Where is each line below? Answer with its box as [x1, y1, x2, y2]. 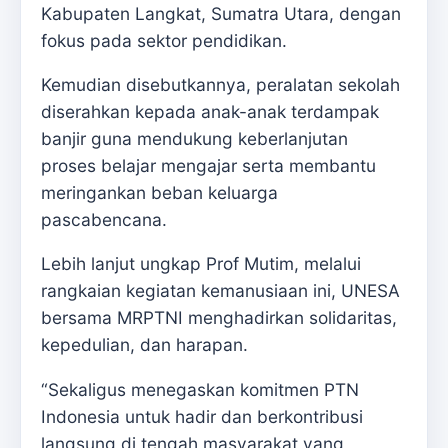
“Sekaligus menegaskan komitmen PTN [41, 378, 359, 400]
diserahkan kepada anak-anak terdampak [41, 101, 379, 123]
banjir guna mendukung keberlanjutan [41, 128, 348, 150]
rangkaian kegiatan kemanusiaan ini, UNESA [41, 280, 400, 302]
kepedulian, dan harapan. [41, 334, 248, 356]
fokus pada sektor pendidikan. [41, 29, 287, 51]
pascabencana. [41, 209, 167, 231]
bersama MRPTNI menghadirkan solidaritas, [41, 307, 397, 329]
